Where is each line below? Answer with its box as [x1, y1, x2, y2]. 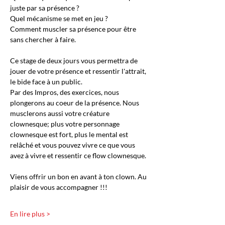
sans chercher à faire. [10, 35, 76, 44]
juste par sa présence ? [10, 4, 81, 12]
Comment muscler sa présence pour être [10, 25, 138, 33]
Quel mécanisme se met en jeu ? [10, 14, 109, 23]
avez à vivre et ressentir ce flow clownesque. [10, 151, 146, 160]
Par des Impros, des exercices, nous [10, 88, 121, 96]
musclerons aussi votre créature [10, 109, 111, 118]
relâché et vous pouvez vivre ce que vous [10, 141, 137, 149]
